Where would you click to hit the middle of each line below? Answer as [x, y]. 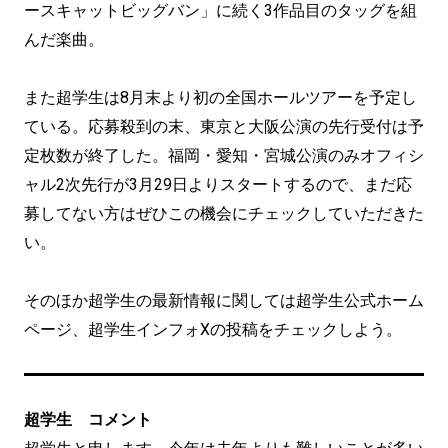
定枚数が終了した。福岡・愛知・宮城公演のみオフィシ [224, 155]
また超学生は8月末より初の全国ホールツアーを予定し [220, 97]
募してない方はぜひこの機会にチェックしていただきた [224, 213]
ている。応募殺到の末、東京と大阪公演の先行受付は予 [224, 126]
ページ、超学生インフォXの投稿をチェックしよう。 [213, 329]
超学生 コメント [88, 419]
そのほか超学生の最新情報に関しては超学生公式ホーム [224, 300]
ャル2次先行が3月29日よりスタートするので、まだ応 [218, 184]
